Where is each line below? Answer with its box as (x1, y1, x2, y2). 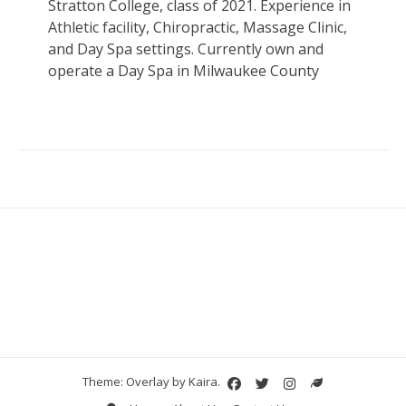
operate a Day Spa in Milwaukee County (47, 61, 319, 82)
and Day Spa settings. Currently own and (47, 39, 324, 60)
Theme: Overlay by (82, 373, 188, 391)
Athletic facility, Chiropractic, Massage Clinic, (47, 17, 347, 38)
